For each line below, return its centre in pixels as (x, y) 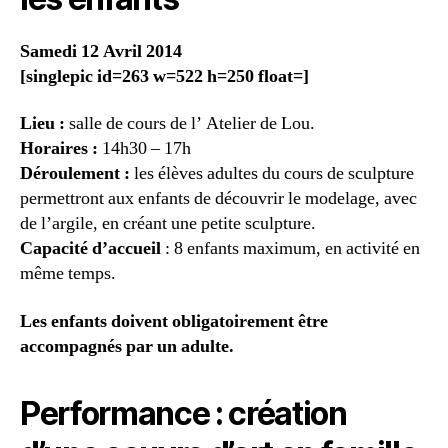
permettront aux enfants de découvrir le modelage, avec (218, 199)
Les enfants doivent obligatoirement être (174, 321)
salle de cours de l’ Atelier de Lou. (190, 124)
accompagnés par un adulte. (127, 346)
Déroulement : (75, 174)
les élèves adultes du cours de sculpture (272, 174)
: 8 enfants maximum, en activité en (290, 249)
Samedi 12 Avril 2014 (101, 51)
